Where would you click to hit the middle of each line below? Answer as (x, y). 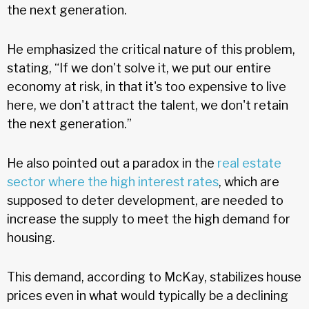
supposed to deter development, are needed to (145, 200)
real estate (249, 163)
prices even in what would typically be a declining (148, 295)
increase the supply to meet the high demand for (149, 219)
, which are (249, 181)
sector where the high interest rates (113, 181)
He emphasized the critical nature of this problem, (151, 49)
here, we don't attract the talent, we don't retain (148, 105)
